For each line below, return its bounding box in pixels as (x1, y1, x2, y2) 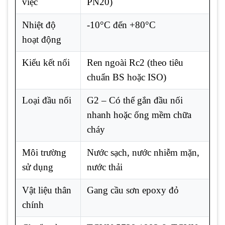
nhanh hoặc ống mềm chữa (87, 109, 191, 120)
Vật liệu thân (22, 184, 71, 195)
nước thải (87, 161, 123, 172)
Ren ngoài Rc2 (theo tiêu (87, 57, 183, 68)
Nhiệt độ (22, 19, 56, 30)
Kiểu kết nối (22, 57, 70, 68)
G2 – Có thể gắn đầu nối (87, 94, 183, 105)
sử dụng (22, 161, 53, 172)
